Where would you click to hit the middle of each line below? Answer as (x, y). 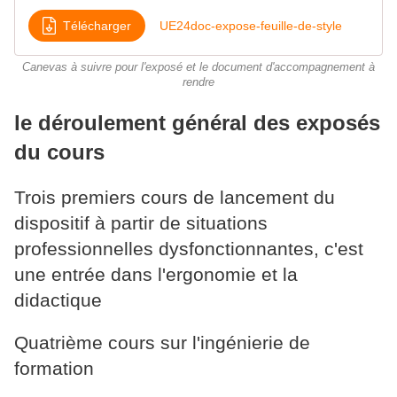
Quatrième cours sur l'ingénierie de (162, 343)
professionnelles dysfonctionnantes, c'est (189, 249)
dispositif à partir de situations (141, 223)
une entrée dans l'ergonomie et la (156, 275)
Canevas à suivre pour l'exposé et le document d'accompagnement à (198, 68)
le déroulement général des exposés (197, 123)
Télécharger (97, 25)
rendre (198, 83)
